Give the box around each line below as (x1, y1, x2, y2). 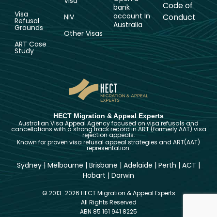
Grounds (15, 23, 43, 33)
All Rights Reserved (80, 198, 137, 206)
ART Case (15, 39, 46, 49)
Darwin (111, 170, 134, 180)
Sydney (17, 160, 42, 170)
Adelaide (124, 160, 153, 170)
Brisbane (89, 160, 118, 170)
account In (113, 11, 150, 21)
